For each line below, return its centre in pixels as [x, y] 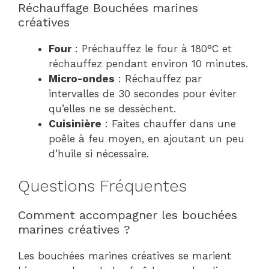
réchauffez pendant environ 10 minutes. [148, 63]
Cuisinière [75, 123]
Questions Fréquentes [102, 186]
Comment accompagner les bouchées [128, 215]
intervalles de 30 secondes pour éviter [143, 93]
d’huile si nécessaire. [99, 153]
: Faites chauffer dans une [169, 123]
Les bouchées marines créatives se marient [125, 256]
